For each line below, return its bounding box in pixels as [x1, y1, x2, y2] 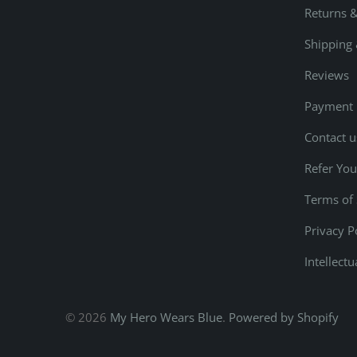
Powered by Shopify [229, 308, 339, 325]
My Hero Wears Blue [110, 308, 222, 325]
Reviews [304, 66, 349, 83]
